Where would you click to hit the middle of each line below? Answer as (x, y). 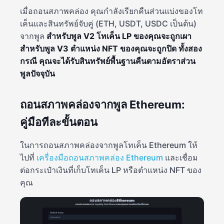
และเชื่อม (180, 157)
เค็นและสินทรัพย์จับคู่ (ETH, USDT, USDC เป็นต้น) (108, 23)
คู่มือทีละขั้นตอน (59, 122)
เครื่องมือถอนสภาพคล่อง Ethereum (100, 157)
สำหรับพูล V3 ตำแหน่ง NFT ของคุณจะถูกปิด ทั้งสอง (111, 48)
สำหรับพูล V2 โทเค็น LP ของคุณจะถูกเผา (119, 36)
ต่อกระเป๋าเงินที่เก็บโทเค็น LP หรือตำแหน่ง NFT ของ (111, 170)
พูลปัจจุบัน (37, 73)
